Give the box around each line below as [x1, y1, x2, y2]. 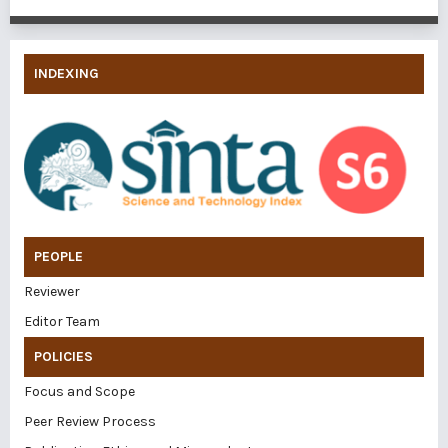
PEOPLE [34, 247, 83, 265]
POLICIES [34, 347, 93, 365]
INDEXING [34, 65, 99, 82]
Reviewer [24, 282, 80, 300]
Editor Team [24, 312, 100, 330]
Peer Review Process [24, 412, 156, 430]
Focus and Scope [24, 382, 135, 400]
